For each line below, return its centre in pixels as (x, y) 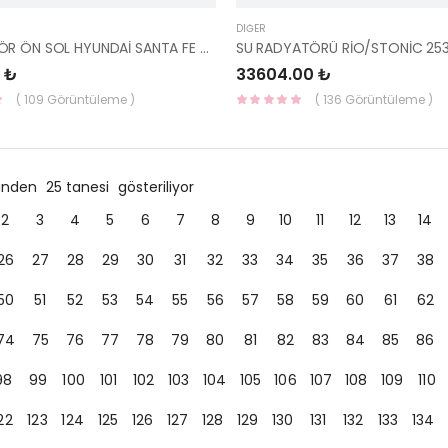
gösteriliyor (155, 187)
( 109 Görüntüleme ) (75, 99)
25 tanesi (79, 187)
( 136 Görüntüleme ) (373, 99)
